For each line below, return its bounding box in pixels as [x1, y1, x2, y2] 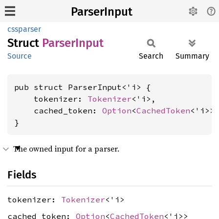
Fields [7, 168, 36, 181]
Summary [175, 51, 209, 61]
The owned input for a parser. [13, 143, 119, 154]
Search [139, 51, 163, 61]
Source [7, 51, 32, 61]
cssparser [7, 24, 41, 34]
